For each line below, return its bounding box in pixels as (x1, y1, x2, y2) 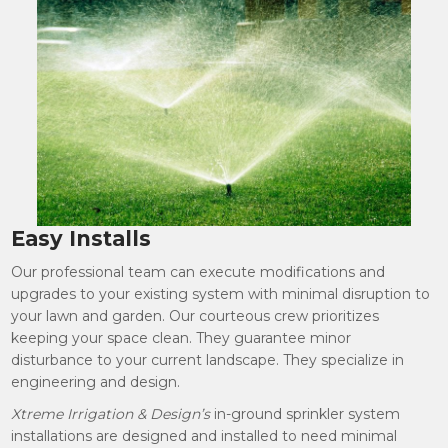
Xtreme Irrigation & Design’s (11, 405, 211, 423)
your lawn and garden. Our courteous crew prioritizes (11, 307, 380, 325)
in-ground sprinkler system (210, 405, 401, 423)
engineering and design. (11, 373, 181, 391)
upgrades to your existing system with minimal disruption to (11, 285, 431, 303)
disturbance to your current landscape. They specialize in (11, 351, 405, 369)
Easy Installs (11, 226, 152, 251)
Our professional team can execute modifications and (11, 263, 386, 281)
